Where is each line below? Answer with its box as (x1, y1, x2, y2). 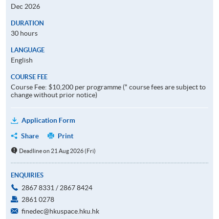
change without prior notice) (11, 90, 97, 99)
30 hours (11, 29, 38, 37)
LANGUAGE (11, 46, 44, 54)
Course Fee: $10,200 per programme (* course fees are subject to (11, 83, 206, 91)
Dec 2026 (11, 2, 40, 10)
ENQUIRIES (11, 171, 44, 179)
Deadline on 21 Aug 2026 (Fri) (19, 147, 96, 154)
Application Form (22, 116, 75, 124)
